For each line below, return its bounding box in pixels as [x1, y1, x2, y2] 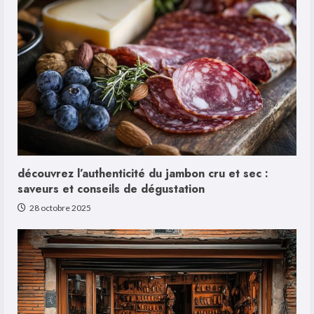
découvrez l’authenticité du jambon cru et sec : [18, 165, 268, 182]
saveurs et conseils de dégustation [18, 181, 205, 198]
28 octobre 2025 [28, 203, 91, 214]
